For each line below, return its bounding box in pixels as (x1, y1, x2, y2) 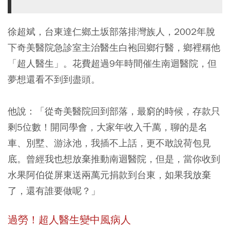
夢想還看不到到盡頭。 (8, 73, 100, 85)
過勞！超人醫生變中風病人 (8, 214, 131, 226)
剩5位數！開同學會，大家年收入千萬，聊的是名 (8, 121, 207, 133)
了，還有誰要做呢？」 (8, 185, 100, 197)
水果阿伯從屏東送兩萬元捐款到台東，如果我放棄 (8, 169, 211, 181)
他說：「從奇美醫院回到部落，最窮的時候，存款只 (8, 105, 220, 117)
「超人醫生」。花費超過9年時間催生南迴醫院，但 (8, 57, 217, 69)
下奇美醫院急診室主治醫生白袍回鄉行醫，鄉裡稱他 (8, 42, 220, 53)
